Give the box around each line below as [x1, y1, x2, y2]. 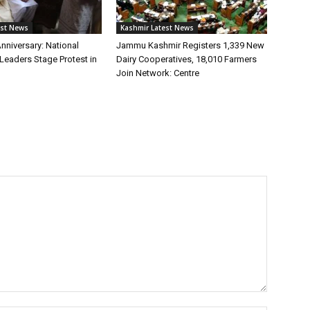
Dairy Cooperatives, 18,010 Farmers [116, 53, 257, 64]
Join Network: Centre [116, 67, 199, 78]
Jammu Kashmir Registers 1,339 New [116, 39, 264, 51]
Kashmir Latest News [120, 22, 194, 33]
